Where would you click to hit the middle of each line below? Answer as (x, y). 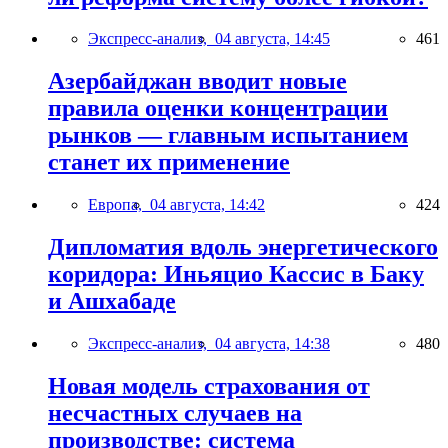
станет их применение (169, 162)
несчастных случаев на (175, 413)
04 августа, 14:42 (207, 205)
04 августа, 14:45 (272, 39)
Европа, (119, 205)
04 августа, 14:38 (272, 344)
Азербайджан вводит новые (197, 81)
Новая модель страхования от (209, 386)
